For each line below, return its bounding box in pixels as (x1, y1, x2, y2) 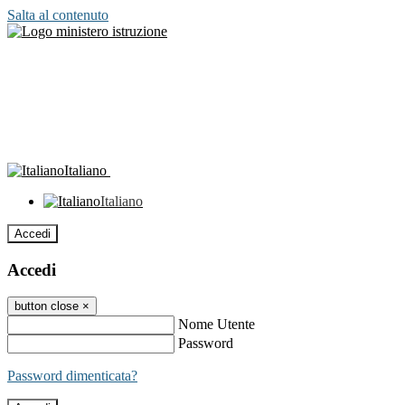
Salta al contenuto (7, 7, 108, 23)
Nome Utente (178, 316, 255, 333)
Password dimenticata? (7, 368, 137, 384)
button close (14, 299, 79, 314)
